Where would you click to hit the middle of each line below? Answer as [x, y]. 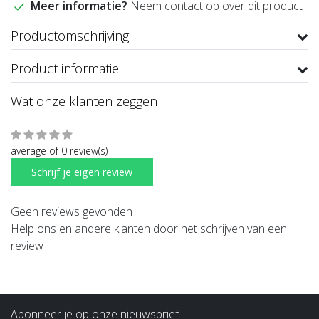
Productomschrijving [70, 36]
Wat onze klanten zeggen [84, 101]
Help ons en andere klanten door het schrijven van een [149, 229]
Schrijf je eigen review [82, 172]
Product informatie [65, 69]
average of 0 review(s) [59, 151]
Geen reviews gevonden [72, 212]
